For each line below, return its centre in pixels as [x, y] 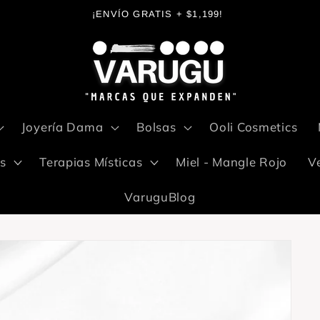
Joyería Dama [62, 126]
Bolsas [156, 126]
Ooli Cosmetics [254, 126]
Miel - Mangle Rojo [232, 161]
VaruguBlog [160, 196]
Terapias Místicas [91, 161]
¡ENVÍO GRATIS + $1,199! [158, 14]
